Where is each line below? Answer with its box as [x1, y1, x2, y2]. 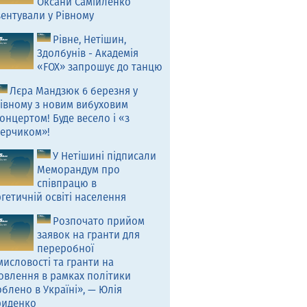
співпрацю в [37, 177, 97, 190]
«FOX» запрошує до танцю [37, 60, 163, 73]
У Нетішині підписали [53, 149, 157, 162]
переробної [37, 242, 95, 255]
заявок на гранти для [37, 228, 140, 241]
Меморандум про [37, 163, 121, 176]
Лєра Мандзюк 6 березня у [10, 84, 138, 97]
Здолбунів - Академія [37, 47, 139, 60]
